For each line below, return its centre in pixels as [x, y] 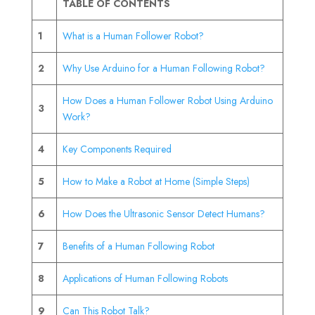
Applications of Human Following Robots [145, 278]
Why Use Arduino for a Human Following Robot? [164, 68]
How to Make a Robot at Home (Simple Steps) [156, 181]
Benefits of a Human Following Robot [139, 246]
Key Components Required [117, 149]
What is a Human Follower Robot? [133, 36]
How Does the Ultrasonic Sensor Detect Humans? [164, 213]
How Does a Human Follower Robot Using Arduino [168, 100]
